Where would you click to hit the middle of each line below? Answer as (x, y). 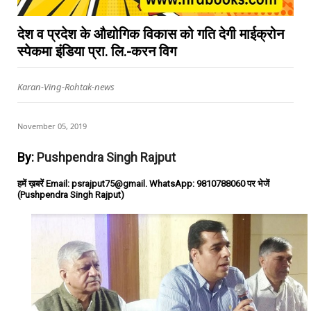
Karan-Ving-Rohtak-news (66, 87)
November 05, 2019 (52, 126)
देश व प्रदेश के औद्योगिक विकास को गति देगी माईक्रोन (151, 34)
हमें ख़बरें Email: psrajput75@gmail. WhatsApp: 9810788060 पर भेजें (143, 184)
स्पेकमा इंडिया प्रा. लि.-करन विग (97, 51)
